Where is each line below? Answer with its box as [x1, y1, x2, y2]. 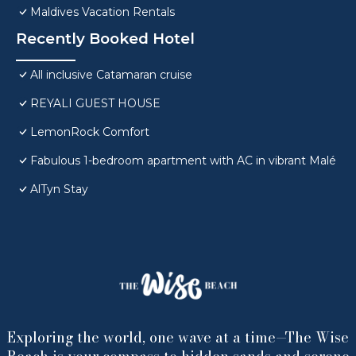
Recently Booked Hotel [16, 29, 195, 48]
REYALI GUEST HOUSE [30, 96, 161, 111]
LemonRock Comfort [30, 125, 149, 140]
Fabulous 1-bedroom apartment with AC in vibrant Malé [30, 153, 336, 168]
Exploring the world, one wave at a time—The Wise [7, 327, 349, 349]
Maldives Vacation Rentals [30, 5, 175, 20]
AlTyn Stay [30, 182, 88, 197]
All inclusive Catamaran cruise [30, 68, 192, 83]
